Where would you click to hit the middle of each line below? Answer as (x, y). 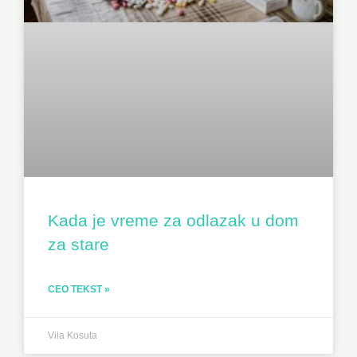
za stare (78, 244)
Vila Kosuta (73, 335)
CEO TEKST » (79, 289)
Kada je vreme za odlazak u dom (173, 220)
